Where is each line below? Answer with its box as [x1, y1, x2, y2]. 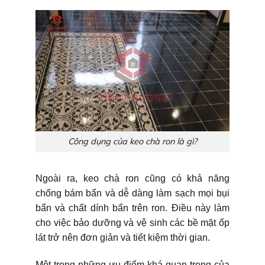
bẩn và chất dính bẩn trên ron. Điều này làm [35, 202, 230, 213]
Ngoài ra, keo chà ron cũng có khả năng [35, 173, 230, 183]
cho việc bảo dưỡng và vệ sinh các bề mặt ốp [35, 217, 230, 228]
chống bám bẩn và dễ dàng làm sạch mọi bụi [35, 188, 230, 198]
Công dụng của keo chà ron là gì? [68, 136, 197, 147]
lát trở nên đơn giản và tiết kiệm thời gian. [35, 232, 210, 243]
